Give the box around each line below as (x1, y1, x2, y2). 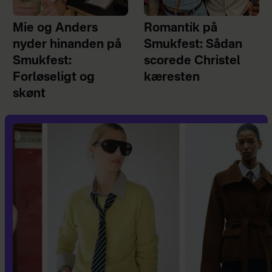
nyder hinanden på (12, 39, 121, 52)
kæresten (144, 72, 200, 84)
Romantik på (144, 22, 218, 35)
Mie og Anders (12, 22, 98, 35)
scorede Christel (144, 55, 241, 68)
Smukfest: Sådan (144, 39, 243, 52)
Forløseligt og (12, 72, 95, 84)
